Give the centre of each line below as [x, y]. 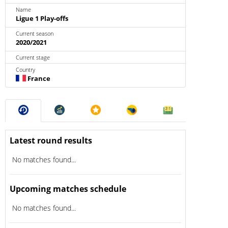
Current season [35, 33]
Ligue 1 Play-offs [42, 18]
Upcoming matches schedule [68, 189]
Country [25, 69]
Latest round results [51, 140]
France [38, 78]
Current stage [33, 57]
